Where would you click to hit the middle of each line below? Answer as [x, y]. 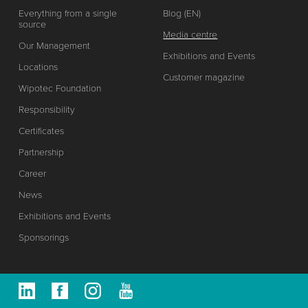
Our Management [54, 45]
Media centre [190, 34]
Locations [38, 67]
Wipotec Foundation [59, 88]
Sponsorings [43, 237]
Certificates [41, 131]
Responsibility [46, 109]
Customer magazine [204, 77]
